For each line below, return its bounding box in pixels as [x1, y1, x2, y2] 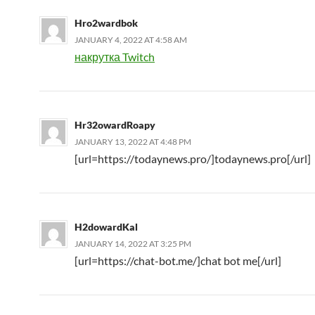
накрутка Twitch [75, 49, 155, 63]
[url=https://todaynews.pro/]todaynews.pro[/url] [75, 151, 311, 165]
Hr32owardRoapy [75, 118, 155, 131]
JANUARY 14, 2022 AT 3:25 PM [75, 238, 191, 249]
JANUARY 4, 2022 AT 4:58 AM [75, 34, 187, 45]
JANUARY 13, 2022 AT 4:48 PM [75, 136, 191, 147]
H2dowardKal [75, 220, 138, 233]
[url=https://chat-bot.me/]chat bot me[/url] [75, 253, 281, 267]
